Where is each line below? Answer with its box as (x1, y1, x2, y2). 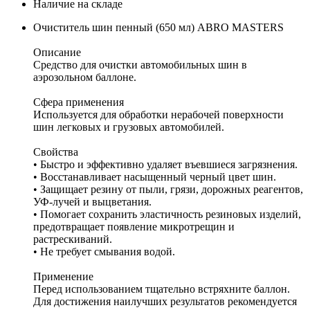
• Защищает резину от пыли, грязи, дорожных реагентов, (33, 183, 303, 195)
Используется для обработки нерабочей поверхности (33, 108, 284, 120)
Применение (33, 270, 93, 282)
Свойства (33, 145, 78, 158)
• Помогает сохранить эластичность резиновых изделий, (33, 208, 301, 220)
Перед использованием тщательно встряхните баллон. (33, 282, 290, 295)
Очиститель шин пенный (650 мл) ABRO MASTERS (33, 21, 284, 33)
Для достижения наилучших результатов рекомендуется (33, 295, 297, 307)
